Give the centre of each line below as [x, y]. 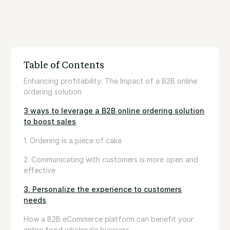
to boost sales [50, 122]
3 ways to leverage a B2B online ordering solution [114, 111]
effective [40, 170]
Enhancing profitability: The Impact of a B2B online [111, 81]
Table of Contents [64, 65]
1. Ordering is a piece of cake [73, 141]
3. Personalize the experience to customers [103, 189]
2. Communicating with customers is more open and [111, 160]
